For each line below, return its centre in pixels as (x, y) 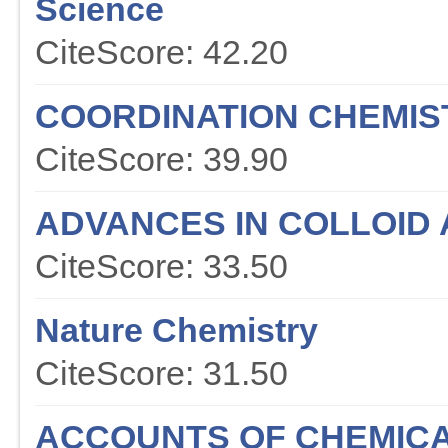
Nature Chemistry (176, 330)
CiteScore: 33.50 (161, 266)
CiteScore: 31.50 (161, 373)
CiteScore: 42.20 (161, 52)
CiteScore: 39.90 (161, 159)
